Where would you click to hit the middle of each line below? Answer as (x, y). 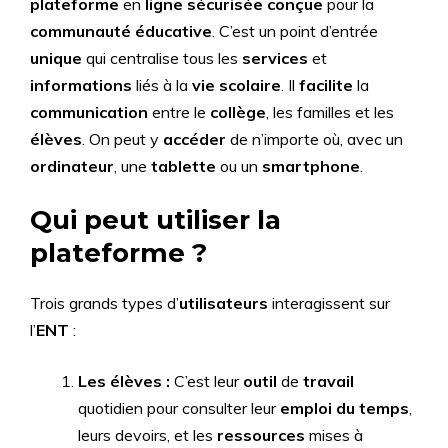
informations (81, 85)
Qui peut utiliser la (155, 220)
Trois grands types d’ (104, 303)
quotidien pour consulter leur (179, 408)
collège (238, 112)
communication (89, 112)
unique (56, 58)
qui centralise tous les (162, 58)
